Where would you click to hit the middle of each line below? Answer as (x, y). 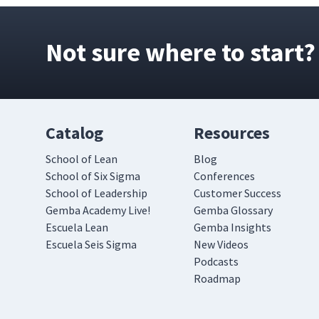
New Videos (221, 244)
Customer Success (237, 193)
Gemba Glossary (233, 210)
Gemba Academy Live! (98, 210)
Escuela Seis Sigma (91, 244)
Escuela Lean (77, 227)
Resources (232, 133)
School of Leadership (96, 193)
